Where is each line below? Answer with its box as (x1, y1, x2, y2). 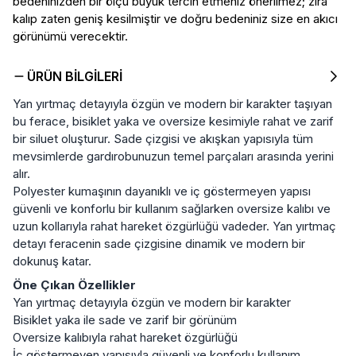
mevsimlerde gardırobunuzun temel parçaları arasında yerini (13, 148, 334, 164)
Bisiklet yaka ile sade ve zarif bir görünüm (13, 311, 237, 327)
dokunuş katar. (13, 253, 91, 269)
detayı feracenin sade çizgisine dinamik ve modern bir (13, 235, 305, 251)
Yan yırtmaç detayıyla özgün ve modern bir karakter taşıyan (13, 95, 332, 111)
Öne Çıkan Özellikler (13, 277, 136, 292)
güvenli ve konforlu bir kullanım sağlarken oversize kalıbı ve (13, 200, 331, 216)
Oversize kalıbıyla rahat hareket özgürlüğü (13, 329, 238, 345)
